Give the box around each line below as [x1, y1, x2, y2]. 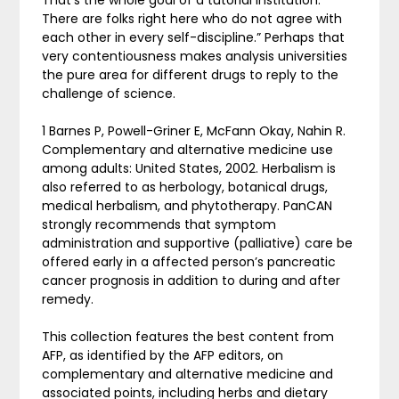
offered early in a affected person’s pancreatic [42, 252, 337, 271]
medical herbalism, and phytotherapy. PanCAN [42, 196, 333, 215]
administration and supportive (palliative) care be [42, 233, 354, 252]
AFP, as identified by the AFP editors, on [42, 346, 284, 364]
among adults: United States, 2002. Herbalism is [42, 159, 337, 177]
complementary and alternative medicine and [42, 364, 334, 383]
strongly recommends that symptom [42, 215, 277, 233]
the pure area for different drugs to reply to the [42, 65, 339, 84]
